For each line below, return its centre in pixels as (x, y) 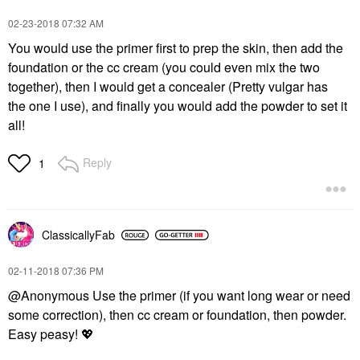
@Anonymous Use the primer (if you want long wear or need (179, 295)
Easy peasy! (45, 334)
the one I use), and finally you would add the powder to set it (178, 106)
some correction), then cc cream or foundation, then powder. (177, 315)
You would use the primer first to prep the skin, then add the (176, 48)
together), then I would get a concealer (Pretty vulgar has (168, 86)
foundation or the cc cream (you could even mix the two (164, 67)
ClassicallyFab (78, 235)
